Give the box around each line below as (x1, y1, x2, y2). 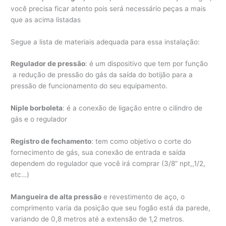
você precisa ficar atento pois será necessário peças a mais (11, 4, 206, 13)
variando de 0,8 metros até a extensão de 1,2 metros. (11, 215, 185, 223)
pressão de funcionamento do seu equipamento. (11, 82, 168, 90)
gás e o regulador (11, 115, 68, 124)
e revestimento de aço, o (101, 193, 185, 201)
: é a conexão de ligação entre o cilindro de (63, 104, 203, 112)
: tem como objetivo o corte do (91, 137, 192, 146)
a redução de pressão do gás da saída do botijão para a (11, 71, 193, 79)
